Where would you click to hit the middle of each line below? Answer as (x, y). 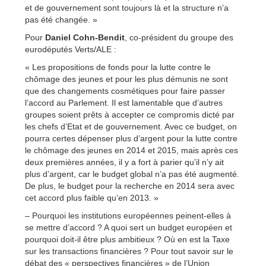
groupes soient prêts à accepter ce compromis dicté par (130, 114)
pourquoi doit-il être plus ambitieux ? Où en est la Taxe (127, 239)
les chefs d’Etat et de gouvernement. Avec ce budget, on (131, 126)
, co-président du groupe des (179, 37)
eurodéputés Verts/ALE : (71, 49)
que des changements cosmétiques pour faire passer (125, 91)
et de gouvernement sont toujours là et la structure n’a (127, 7)
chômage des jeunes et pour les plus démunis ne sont (126, 79)
